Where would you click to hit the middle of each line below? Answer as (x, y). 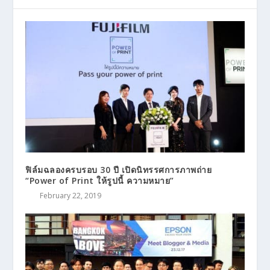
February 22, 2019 (71, 195)
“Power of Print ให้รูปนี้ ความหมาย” (100, 180)
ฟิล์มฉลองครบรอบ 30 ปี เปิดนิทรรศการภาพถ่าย (119, 169)
